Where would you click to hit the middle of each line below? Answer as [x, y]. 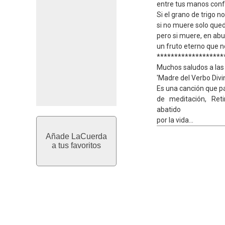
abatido [169, 109]
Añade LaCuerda [76, 136]
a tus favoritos [76, 145]
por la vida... [175, 120]
